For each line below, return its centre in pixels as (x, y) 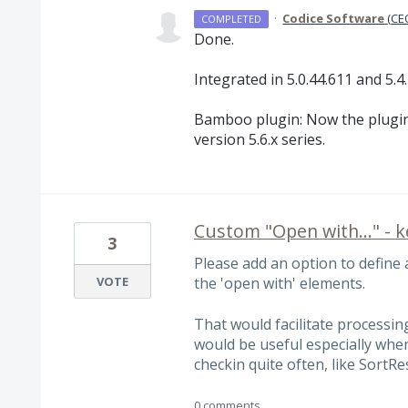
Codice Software (334, 18)
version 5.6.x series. (259, 140)
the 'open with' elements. (279, 284)
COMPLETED (232, 18)
